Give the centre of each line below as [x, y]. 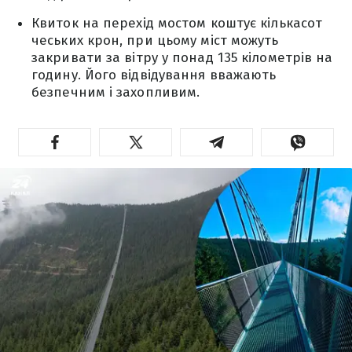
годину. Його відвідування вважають [154, 75]
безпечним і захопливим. [116, 92]
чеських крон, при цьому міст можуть [155, 40]
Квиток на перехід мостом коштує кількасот [177, 23]
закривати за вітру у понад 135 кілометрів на [182, 58]
